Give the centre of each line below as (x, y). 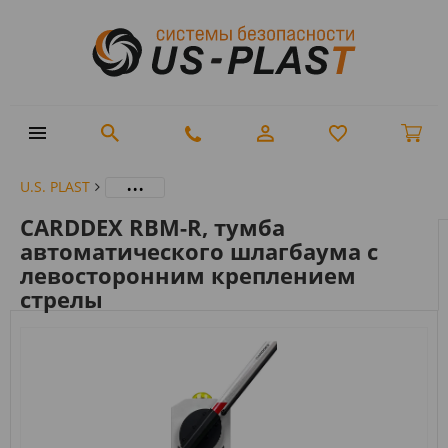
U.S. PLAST (55, 186)
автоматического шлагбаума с (199, 250)
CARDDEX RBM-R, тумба (152, 226)
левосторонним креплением (188, 274)
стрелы (61, 298)
